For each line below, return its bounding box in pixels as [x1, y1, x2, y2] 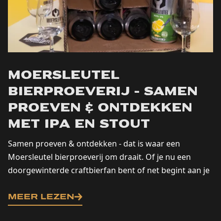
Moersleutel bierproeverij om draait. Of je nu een [8, 151, 191, 163]
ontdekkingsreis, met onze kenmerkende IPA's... [8, 178, 187, 189]
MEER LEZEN [8, 192, 74, 201]
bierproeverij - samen [8, 86, 198, 99]
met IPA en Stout [8, 119, 150, 131]
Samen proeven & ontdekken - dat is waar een [8, 138, 180, 149]
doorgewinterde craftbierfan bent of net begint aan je [8, 165, 210, 176]
